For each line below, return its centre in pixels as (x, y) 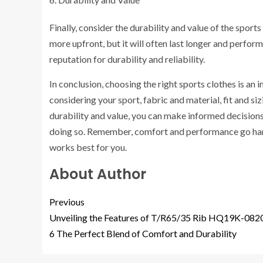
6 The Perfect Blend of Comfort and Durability (143, 233)
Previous (67, 201)
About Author (98, 174)
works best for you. (88, 147)
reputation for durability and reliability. (127, 59)
